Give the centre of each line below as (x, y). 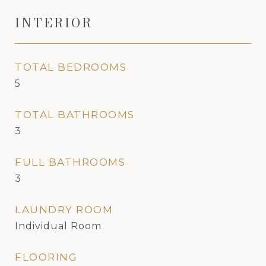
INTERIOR (54, 23)
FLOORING (46, 257)
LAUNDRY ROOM (64, 210)
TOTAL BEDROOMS (71, 67)
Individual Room (58, 226)
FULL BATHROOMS (70, 162)
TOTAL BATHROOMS (75, 115)
